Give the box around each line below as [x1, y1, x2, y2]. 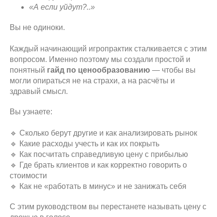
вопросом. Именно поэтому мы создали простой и [10, 55, 190, 63]
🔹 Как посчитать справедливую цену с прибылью [10, 150, 188, 158]
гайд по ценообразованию [47, 66, 150, 74]
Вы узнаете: [10, 108, 52, 116]
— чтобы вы [150, 66, 196, 74]
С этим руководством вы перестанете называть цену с [10, 202, 206, 211]
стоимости [10, 171, 47, 180]
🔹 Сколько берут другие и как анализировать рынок [10, 129, 197, 137]
